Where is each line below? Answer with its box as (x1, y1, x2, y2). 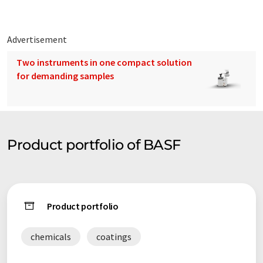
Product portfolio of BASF (7, 136, 181, 154)
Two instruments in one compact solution (16, 56, 192, 69)
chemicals (31, 231, 71, 243)
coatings (96, 231, 131, 243)
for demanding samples (16, 70, 114, 82)
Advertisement (7, 33, 67, 46)
